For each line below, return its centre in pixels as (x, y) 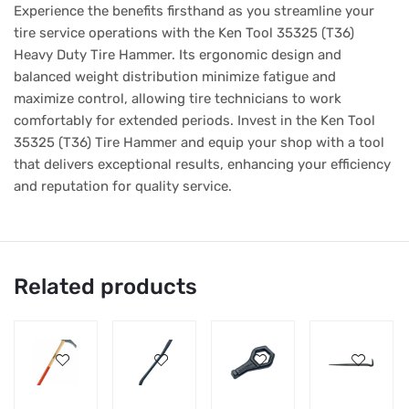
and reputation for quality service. (123, 187)
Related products (105, 287)
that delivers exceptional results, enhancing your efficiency (202, 165)
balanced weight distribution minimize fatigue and (175, 77)
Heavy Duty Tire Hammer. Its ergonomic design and (178, 55)
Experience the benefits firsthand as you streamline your (194, 11)
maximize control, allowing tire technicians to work (178, 99)
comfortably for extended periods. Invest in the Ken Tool (194, 121)
